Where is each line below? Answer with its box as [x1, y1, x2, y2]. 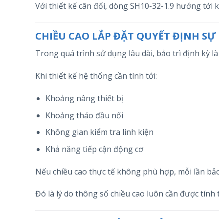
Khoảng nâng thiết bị [45, 93, 123, 104]
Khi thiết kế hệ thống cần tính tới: [35, 70, 157, 82]
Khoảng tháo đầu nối [45, 109, 123, 121]
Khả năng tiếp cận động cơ [45, 143, 143, 154]
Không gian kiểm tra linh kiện [45, 127, 153, 138]
